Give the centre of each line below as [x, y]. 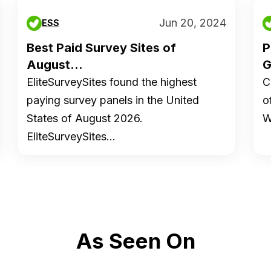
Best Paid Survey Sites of [101, 48]
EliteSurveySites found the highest [112, 82]
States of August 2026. [85, 118]
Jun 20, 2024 [193, 23]
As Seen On [135, 241]
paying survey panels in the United [113, 100]
